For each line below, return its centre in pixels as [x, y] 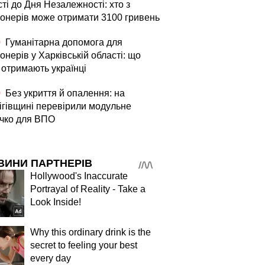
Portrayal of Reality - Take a [88, 189]
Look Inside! [56, 202]
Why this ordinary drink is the [91, 232]
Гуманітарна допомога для [63, 42]
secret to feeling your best [84, 245]
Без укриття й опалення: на [64, 93]
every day [51, 258]
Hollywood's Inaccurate [79, 176]
